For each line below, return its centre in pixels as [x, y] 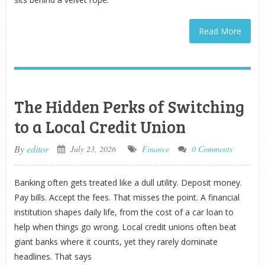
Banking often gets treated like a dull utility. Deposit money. [128, 182]
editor [37, 149]
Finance [155, 149]
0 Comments [212, 149]
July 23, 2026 [92, 149]
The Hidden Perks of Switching [129, 106]
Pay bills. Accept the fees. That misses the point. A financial [127, 197]
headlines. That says [53, 256]
